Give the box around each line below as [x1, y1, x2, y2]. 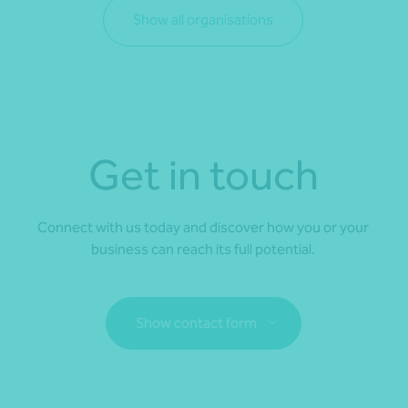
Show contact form [135, 313, 257, 331]
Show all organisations [133, 10, 273, 28]
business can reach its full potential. [91, 240, 315, 258]
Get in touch [87, 148, 319, 200]
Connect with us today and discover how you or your [37, 218, 369, 236]
